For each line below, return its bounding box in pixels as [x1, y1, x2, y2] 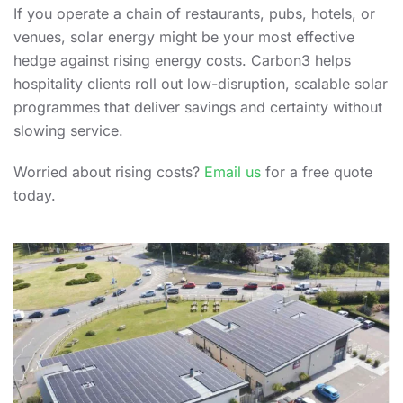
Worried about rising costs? [13, 163, 204, 181]
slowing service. [13, 121, 123, 139]
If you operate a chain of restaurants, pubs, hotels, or [13, 4, 375, 22]
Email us [204, 163, 261, 181]
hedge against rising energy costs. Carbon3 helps [13, 51, 351, 69]
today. [13, 186, 56, 204]
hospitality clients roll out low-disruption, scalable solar [13, 75, 388, 93]
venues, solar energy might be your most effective [13, 28, 354, 46]
